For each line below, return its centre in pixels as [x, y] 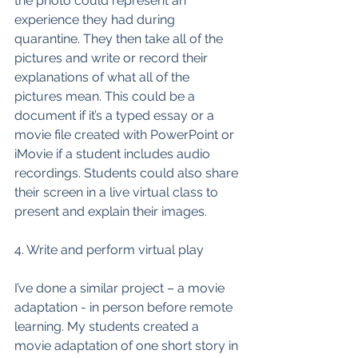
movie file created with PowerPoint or [126, 135]
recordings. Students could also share [128, 173]
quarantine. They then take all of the [120, 39]
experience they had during [96, 20]
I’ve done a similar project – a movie [121, 288]
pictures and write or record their [113, 58]
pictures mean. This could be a [106, 96]
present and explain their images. [112, 211]
